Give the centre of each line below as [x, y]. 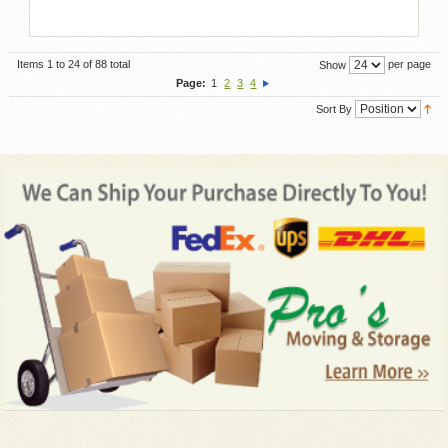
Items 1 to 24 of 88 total [73, 63]
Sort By [334, 108]
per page [408, 64]
